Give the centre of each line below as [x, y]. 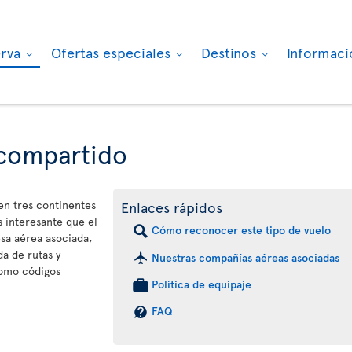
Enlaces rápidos [172, 207]
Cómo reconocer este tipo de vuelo [241, 230]
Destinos [231, 52]
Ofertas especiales [113, 52]
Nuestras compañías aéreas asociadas [246, 257]
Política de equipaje [202, 284]
